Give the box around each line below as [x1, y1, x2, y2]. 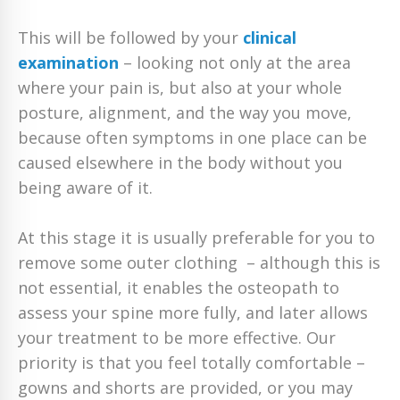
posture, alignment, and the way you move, [18, 102, 352, 124]
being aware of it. [18, 177, 153, 199]
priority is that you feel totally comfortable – [18, 352, 365, 374]
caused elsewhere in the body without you [18, 152, 343, 174]
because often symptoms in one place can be [18, 127, 367, 149]
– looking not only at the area [119, 52, 351, 74]
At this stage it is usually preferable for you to [18, 227, 375, 249]
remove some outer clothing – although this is [18, 252, 380, 274]
